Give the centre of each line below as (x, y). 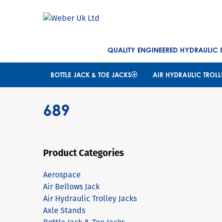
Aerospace (62, 175)
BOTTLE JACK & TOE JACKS (91, 75)
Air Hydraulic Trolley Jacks (90, 199)
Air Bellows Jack (71, 187)
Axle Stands (64, 211)
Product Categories (83, 153)
